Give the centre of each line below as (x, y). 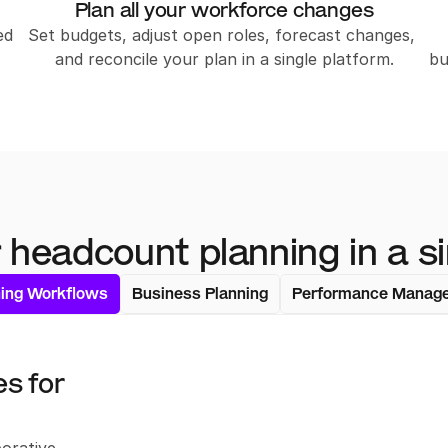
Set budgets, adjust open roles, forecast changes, (221, 35)
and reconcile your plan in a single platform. (224, 59)
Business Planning (199, 293)
